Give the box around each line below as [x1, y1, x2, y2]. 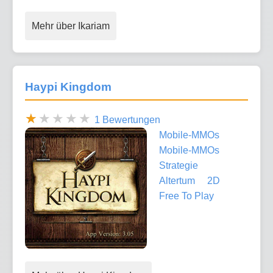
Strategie [159, 160, 198, 171]
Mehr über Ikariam [32, 21, 110, 32]
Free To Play [159, 190, 214, 201]
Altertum [159, 175, 195, 186]
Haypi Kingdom [25, 80, 112, 94]
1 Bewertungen [94, 114, 160, 125]
